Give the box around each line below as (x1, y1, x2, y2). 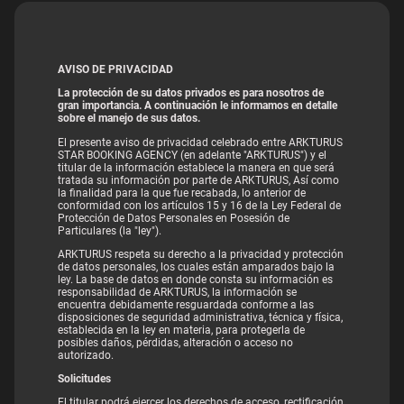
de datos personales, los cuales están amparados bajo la (58, 260, 335, 273)
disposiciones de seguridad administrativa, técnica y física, (58, 310, 343, 324)
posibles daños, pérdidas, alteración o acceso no (58, 335, 293, 349)
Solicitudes (58, 372, 111, 386)
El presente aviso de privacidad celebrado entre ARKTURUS (58, 135, 343, 149)
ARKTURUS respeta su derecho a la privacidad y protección (58, 247, 344, 261)
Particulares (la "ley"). (58, 224, 161, 237)
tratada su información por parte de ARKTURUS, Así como (58, 173, 339, 187)
